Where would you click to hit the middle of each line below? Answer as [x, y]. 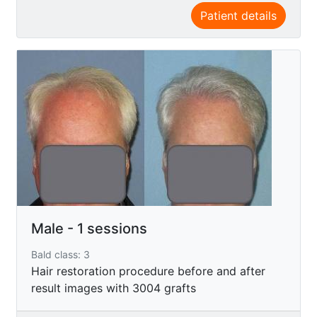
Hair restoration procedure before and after [148, 271]
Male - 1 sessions [89, 228]
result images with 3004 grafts [114, 288]
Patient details [238, 15]
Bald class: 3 [60, 254]
